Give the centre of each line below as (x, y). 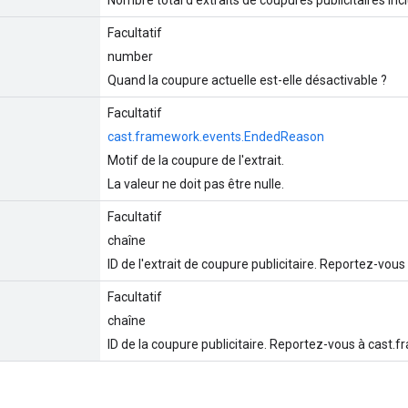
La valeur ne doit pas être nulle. (196, 184)
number (130, 56)
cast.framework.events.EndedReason (216, 136)
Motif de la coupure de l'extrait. (196, 160)
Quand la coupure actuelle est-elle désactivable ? (247, 80)
